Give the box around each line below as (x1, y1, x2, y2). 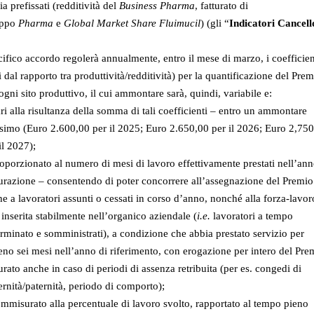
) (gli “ (200, 18, 229, 29)
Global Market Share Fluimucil (64, 18, 200, 29)
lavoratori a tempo (210, 210, 293, 222)
